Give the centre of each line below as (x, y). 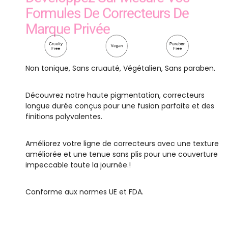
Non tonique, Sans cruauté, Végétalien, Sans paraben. (120, 68)
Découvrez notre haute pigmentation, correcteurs (115, 95)
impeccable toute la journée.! (78, 165)
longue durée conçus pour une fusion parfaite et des (120, 106)
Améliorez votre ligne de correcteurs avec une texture (122, 144)
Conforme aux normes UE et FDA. (84, 192)
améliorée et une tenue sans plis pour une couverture (122, 154)
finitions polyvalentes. (64, 117)
